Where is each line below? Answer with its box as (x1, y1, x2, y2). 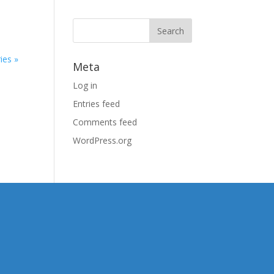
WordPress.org (73, 135, 132, 146)
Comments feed (73, 116, 138, 128)
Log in (73, 80, 98, 91)
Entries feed (73, 98, 120, 109)
